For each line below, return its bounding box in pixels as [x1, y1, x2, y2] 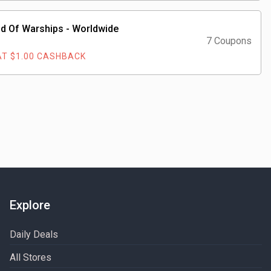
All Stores [10, 252, 52, 263]
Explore [10, 198, 51, 212]
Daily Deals [10, 229, 59, 240]
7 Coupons [206, 35, 252, 47]
